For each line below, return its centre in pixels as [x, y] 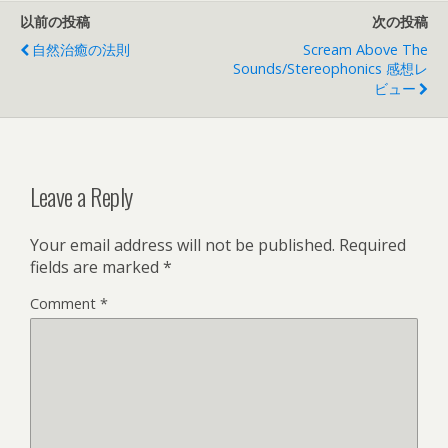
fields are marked [96, 266]
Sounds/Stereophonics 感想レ [330, 68]
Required [372, 244]
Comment [65, 303]
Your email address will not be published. [182, 244]
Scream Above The [365, 49]
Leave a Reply [81, 195]
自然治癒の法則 [81, 49]
